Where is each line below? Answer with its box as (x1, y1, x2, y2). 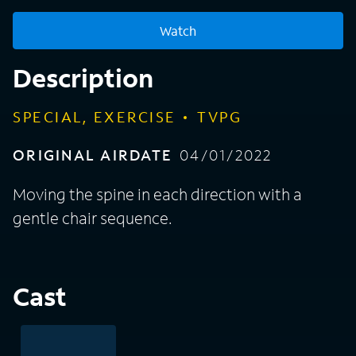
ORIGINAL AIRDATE (13, 145, 172, 165)
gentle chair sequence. (13, 207, 172, 229)
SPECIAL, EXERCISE (13, 107, 176, 127)
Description (13, 61, 153, 95)
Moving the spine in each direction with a (13, 184, 302, 205)
